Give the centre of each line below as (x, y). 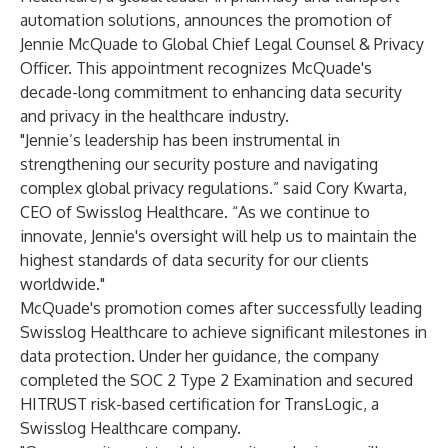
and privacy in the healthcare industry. (154, 116)
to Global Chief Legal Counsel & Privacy (281, 44)
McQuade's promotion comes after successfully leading (221, 308)
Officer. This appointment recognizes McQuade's (196, 68)
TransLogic (323, 404)
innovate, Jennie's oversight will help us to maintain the (218, 236)
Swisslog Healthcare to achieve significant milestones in (223, 332)
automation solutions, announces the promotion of (206, 20)
